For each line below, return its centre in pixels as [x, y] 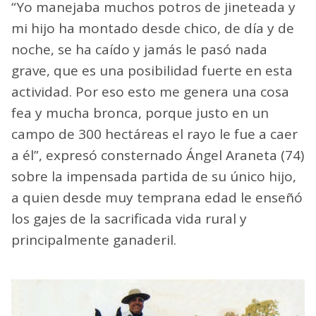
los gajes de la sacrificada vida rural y [129, 218]
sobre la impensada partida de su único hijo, [154, 176]
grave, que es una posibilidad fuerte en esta [152, 70]
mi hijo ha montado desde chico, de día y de [153, 28]
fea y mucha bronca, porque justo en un [140, 113]
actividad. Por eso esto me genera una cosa [150, 91]
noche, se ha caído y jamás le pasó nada [139, 49]
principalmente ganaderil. [94, 239]
